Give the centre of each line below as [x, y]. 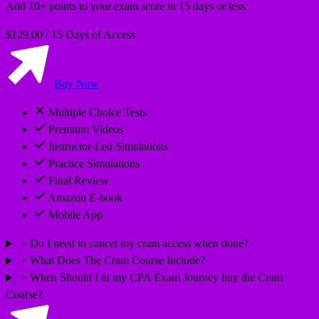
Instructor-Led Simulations [108, 147]
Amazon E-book [85, 198]
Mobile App [75, 215]
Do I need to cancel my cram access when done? [137, 244]
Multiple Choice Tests [98, 113]
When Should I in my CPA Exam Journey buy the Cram [155, 278]
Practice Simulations [94, 164]
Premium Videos [86, 130]
